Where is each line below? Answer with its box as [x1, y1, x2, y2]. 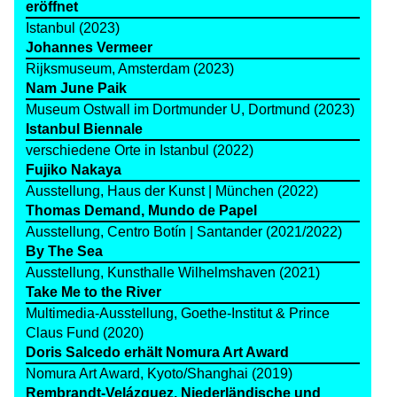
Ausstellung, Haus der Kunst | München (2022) [25, 183, 318, 199]
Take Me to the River [25, 284, 161, 300]
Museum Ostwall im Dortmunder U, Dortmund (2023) [25, 102, 354, 118]
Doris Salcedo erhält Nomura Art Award [25, 345, 289, 361]
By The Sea [25, 244, 103, 260]
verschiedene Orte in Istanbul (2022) [25, 143, 253, 159]
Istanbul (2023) [25, 20, 120, 36]
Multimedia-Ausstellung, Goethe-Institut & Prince [25, 306, 330, 322]
